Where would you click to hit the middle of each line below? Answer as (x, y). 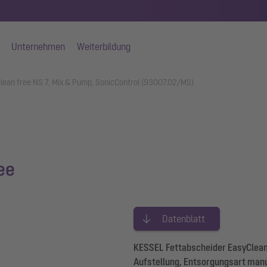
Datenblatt (184, 219)
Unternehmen (38, 46)
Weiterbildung (104, 46)
